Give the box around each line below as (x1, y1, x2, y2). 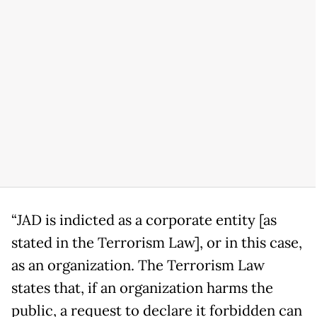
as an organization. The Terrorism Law (11, 255, 265, 275)
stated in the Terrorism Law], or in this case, (11, 233, 302, 252)
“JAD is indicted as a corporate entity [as (11, 210, 277, 229)
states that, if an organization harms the (11, 278, 273, 297)
